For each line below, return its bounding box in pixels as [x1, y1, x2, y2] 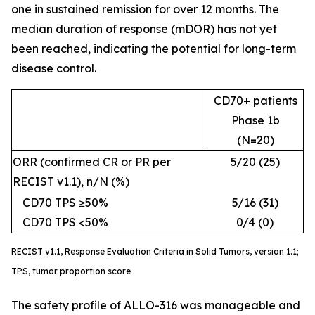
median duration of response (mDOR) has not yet [11, 22, 277, 36]
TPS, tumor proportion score [11, 266, 131, 276]
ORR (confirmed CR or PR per [13, 155, 171, 169]
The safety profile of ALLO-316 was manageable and [11, 298, 300, 312]
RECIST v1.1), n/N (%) [13, 174, 129, 188]
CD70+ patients [213, 94, 297, 108]
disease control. [11, 61, 96, 75]
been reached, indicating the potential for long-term [11, 41, 296, 56]
